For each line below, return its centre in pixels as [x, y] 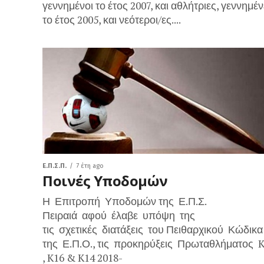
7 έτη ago [90, 166]
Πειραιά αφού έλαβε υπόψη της [119, 215]
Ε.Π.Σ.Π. [55, 166]
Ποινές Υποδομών [105, 181]
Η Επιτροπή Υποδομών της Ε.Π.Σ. [124, 201]
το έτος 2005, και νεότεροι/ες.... [112, 20]
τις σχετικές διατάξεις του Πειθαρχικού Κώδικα [153, 230]
